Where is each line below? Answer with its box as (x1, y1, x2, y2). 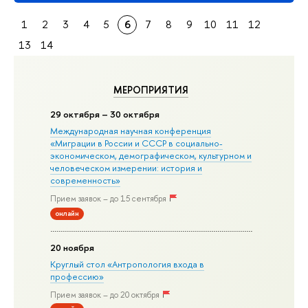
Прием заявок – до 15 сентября (50, 193, 167, 205)
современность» (50, 173, 121, 186)
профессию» (50, 269, 104, 283)
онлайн (55, 208, 80, 218)
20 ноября (50, 241, 95, 254)
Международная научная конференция (50, 124, 212, 137)
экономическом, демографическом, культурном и (50, 148, 252, 162)
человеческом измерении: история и (50, 161, 203, 174)
